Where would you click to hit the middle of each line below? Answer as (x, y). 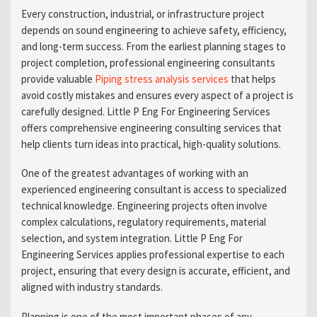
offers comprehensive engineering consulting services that (151, 127)
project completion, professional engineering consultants (148, 62)
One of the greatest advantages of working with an (134, 173)
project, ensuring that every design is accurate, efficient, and (155, 271)
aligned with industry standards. (92, 287)
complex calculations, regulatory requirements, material (143, 222)
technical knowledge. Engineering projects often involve (144, 206)
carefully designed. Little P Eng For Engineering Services (145, 111)
